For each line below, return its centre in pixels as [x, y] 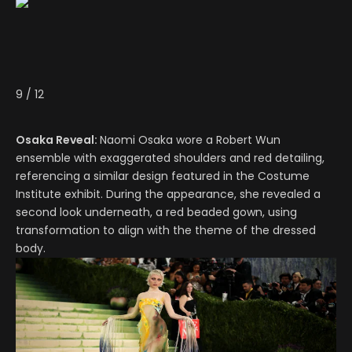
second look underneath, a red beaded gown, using [156, 212]
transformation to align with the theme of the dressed [166, 230]
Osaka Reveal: [58, 139]
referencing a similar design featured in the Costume [163, 176]
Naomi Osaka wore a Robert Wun [190, 139]
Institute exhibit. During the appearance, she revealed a [168, 194]
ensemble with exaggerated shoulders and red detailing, [170, 158]
